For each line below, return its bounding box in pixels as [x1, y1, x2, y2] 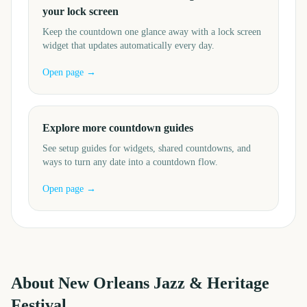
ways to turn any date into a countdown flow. [42, 157, 218, 167]
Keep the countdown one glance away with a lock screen [42, 27, 261, 37]
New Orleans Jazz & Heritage [58, 274, 269, 292]
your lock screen [42, 5, 119, 17]
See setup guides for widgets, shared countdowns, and [42, 143, 251, 153]
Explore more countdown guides [42, 122, 193, 134]
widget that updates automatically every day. [42, 40, 214, 51]
